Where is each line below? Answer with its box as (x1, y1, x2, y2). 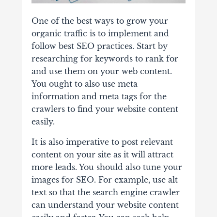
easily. (31, 117, 55, 127)
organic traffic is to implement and (31, 29, 169, 39)
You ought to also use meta (31, 79, 138, 89)
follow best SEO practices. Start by (31, 41, 168, 51)
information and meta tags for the (31, 92, 167, 102)
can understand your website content (31, 200, 179, 210)
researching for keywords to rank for (31, 54, 178, 64)
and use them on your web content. (31, 66, 172, 77)
